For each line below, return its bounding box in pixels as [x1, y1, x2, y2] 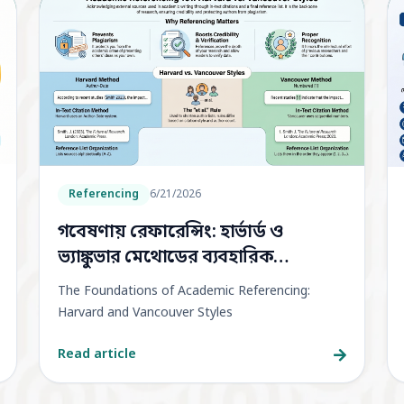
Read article [57, 346, 136, 364]
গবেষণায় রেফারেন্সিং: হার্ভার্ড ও [57, 221, 283, 245]
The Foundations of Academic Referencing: [57, 283, 310, 301]
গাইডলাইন [57, 271, 136, 296]
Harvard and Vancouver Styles [57, 305, 233, 323]
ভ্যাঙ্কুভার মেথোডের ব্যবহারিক [57, 246, 274, 271]
